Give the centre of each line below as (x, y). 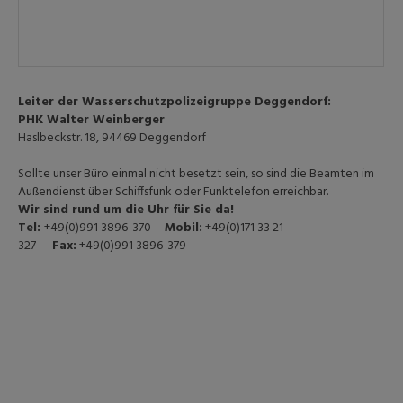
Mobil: (184, 228)
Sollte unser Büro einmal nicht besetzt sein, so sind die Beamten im (197, 174)
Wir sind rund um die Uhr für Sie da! (126, 210)
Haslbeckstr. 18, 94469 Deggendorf (112, 138)
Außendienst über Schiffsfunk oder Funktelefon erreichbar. (174, 192)
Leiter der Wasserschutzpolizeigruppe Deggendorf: (175, 102)
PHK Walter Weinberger (92, 120)
